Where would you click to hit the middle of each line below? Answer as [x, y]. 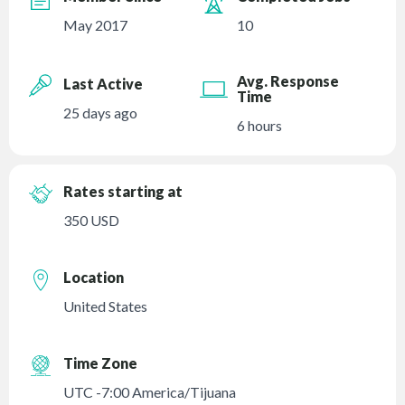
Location [94, 278]
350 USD [92, 221]
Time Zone [101, 363]
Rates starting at [123, 192]
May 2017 [96, 25]
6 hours [259, 126]
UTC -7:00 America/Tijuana [150, 392]
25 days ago [101, 112]
